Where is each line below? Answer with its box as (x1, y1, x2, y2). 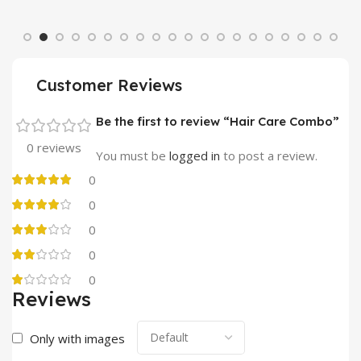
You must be (96, 147, 169, 164)
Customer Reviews (36, 74, 182, 95)
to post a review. (220, 147, 317, 164)
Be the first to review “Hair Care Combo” (96, 113, 339, 129)
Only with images (30, 330, 125, 346)
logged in (169, 147, 220, 164)
